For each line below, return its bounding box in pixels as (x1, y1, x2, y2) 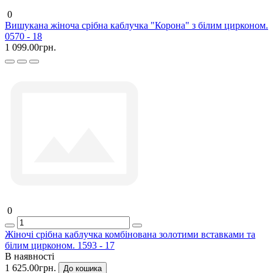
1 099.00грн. (5, 41, 56, 52)
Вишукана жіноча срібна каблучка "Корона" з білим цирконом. (5, 19, 268, 30)
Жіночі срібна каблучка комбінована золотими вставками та (5, 229, 255, 239)
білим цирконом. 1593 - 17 (5, 239, 115, 250)
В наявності (5, 250, 54, 261)
